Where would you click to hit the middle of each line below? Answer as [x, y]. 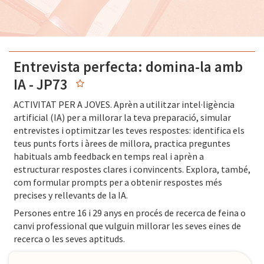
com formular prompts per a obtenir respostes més [118, 182]
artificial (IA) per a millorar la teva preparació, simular [122, 118]
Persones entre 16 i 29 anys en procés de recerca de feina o [130, 213]
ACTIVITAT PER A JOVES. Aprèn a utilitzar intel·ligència [124, 105]
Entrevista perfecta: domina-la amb [128, 67]
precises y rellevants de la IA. [71, 195]
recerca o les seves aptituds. [70, 239]
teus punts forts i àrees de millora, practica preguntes [122, 143]
